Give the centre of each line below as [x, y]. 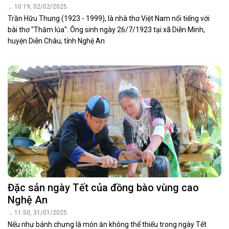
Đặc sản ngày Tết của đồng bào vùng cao [103, 188]
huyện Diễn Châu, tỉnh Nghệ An [56, 41]
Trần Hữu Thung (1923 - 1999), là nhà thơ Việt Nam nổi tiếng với [109, 18]
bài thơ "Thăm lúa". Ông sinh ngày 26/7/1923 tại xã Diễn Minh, [106, 29]
